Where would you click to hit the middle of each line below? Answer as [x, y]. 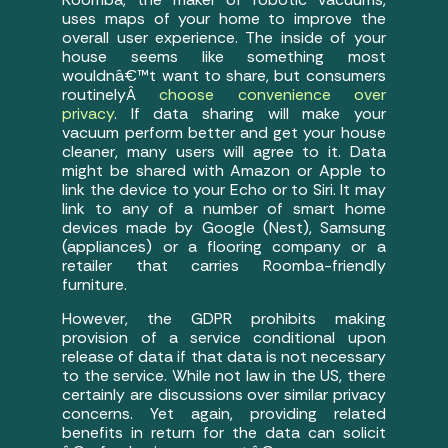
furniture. [95, 285]
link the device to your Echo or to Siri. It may [224, 190]
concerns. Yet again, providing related [224, 413]
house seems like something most [224, 57]
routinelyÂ [111, 95]
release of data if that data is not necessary [224, 356]
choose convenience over [272, 95]
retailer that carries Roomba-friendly [224, 266]
